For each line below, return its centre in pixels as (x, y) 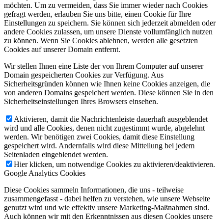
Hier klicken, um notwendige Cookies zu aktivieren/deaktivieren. (114, 164)
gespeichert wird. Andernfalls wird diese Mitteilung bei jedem (99, 145)
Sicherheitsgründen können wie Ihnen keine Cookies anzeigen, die (107, 83)
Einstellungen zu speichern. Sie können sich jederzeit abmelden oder (110, 23)
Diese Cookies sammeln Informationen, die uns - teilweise (94, 190)
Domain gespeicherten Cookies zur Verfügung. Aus (84, 75)
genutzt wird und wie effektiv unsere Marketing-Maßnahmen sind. (107, 207)
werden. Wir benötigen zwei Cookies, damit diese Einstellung (99, 137)
